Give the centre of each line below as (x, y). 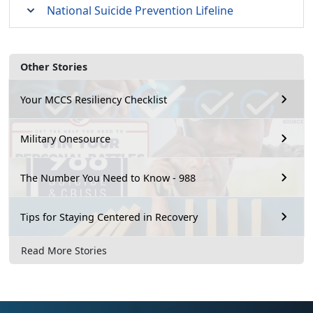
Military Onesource (65, 138)
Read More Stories (64, 250)
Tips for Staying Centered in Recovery (109, 217)
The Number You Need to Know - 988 (108, 177)
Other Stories (54, 67)
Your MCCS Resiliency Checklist (94, 99)
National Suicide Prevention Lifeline (140, 10)
